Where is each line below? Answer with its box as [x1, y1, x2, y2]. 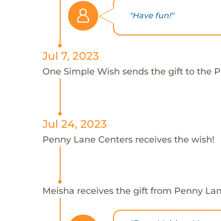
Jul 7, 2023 [42, 49, 99, 62]
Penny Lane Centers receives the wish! [42, 133, 215, 145]
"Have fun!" [129, 11, 174, 21]
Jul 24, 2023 [42, 117, 107, 130]
